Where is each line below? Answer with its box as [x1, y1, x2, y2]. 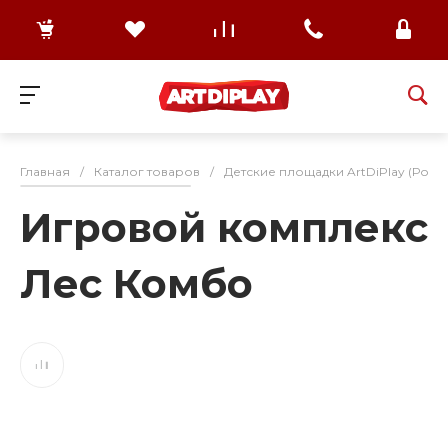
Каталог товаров [94, 164, 200, 180]
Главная [20, 164, 70, 180]
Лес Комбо [20, 259, 253, 309]
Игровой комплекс [20, 203, 428, 253]
